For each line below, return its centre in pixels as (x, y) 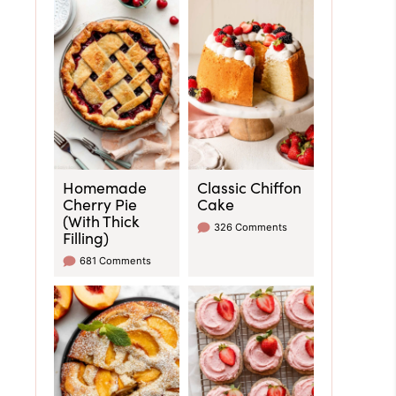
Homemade (105, 187)
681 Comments (115, 261)
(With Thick (101, 221)
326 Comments (251, 227)
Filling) (86, 237)
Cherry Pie (100, 204)
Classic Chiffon (249, 187)
